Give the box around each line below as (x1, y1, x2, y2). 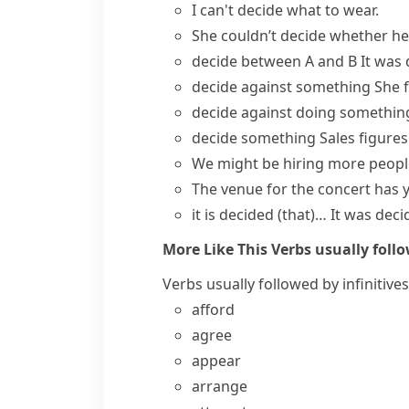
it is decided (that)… (192, 204, 327, 225)
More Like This (163, 239, 271, 259)
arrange (192, 376, 247, 396)
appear (192, 351, 241, 371)
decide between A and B (192, 51, 357, 71)
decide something (192, 128, 316, 148)
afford (192, 299, 235, 320)
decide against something (192, 77, 371, 97)
